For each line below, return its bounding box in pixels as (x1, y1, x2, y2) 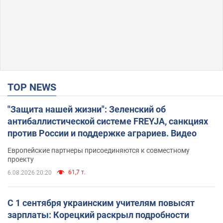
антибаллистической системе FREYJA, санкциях (7, 115, 208, 126)
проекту (7, 155, 34, 163)
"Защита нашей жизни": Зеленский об (7, 104, 166, 114)
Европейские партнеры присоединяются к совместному (7, 146, 190, 154)
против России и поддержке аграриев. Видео (7, 127, 197, 138)
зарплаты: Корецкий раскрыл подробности (7, 209, 189, 220)
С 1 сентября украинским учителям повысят (7, 197, 195, 208)
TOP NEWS (13, 81, 56, 93)
